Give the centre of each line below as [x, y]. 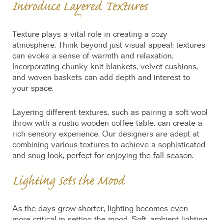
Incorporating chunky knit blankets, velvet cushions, [105, 67]
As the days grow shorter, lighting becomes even [100, 209]
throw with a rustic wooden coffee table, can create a [107, 124]
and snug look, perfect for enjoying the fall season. [103, 156]
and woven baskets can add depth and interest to [101, 78]
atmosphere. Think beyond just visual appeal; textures [109, 45]
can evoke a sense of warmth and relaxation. [93, 56]
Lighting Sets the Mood [69, 182]
